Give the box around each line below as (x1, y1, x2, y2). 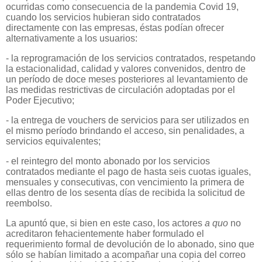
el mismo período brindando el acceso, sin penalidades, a (6, 125, 244, 136)
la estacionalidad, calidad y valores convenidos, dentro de (6, 64, 246, 74)
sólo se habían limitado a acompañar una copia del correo (6, 249, 246, 260)
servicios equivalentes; (6, 136, 101, 146)
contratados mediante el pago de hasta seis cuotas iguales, (6, 166, 251, 177)
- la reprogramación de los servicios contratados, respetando (6, 53, 256, 64)
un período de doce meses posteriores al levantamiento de (6, 74, 248, 85)
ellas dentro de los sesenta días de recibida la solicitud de (6, 187, 245, 198)
